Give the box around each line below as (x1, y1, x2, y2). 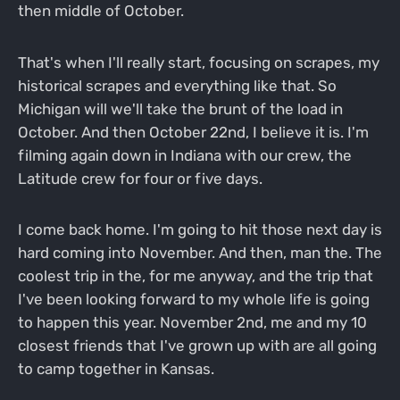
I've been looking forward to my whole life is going (17, 290, 370, 309)
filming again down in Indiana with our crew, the (17, 146, 352, 164)
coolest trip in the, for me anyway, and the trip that (17, 267, 373, 286)
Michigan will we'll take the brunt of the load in (17, 99, 343, 118)
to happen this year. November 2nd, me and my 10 (17, 313, 367, 332)
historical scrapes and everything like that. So (17, 76, 337, 95)
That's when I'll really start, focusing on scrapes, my (17, 53, 379, 71)
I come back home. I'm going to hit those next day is (17, 221, 382, 239)
